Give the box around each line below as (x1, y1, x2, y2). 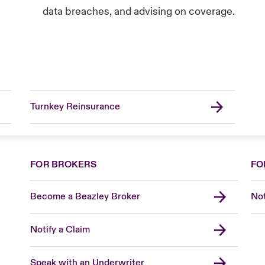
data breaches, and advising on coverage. (43, 5, 238, 18)
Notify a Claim (30, 224, 91, 235)
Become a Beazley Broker (30, 190, 141, 202)
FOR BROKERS (30, 159, 97, 170)
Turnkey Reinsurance (30, 101, 120, 112)
